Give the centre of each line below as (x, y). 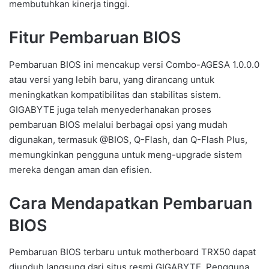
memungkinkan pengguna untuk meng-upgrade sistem (125, 154)
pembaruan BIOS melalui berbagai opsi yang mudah (118, 124)
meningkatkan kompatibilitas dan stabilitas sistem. (115, 94)
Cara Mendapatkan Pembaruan (131, 203)
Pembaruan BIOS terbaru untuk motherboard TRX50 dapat (132, 252)
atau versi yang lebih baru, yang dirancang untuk (112, 79)
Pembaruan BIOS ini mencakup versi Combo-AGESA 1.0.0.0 (134, 64)
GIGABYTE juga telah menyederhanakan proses (110, 109)
